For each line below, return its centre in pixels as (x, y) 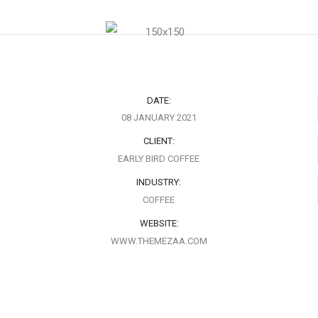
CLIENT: (159, 141)
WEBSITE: (159, 224)
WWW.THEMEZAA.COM (159, 241)
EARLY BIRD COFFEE (159, 159)
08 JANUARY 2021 (159, 118)
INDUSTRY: (159, 182)
